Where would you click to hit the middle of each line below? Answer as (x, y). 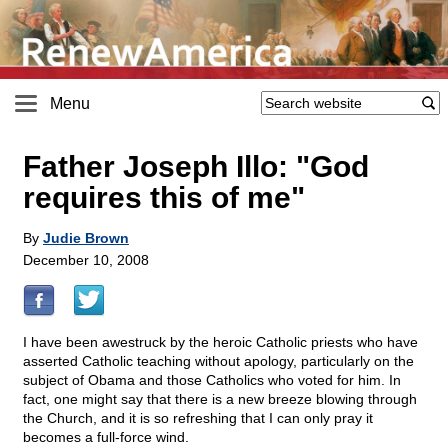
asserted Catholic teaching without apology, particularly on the (218, 361)
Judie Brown (86, 238)
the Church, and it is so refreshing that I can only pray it (198, 418)
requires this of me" (164, 198)
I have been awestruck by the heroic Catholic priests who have (220, 342)
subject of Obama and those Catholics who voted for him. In (212, 380)
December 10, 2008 (86, 260)
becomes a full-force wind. (106, 437)
